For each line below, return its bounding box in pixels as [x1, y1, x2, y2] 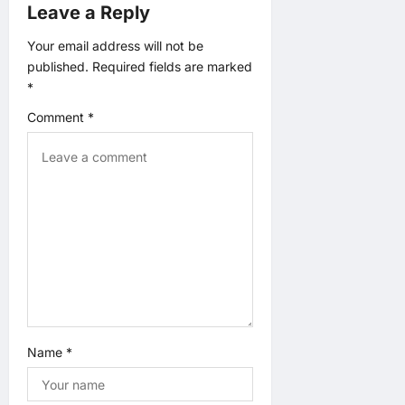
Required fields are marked [92, 59, 252, 74]
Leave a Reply [27, 2, 150, 24]
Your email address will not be [27, 38, 203, 53]
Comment [27, 109, 88, 125]
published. [27, 59, 89, 74]
